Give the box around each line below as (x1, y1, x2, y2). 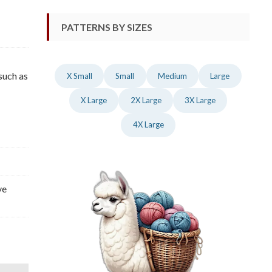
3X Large (185, 95, 216, 105)
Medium (157, 70, 187, 81)
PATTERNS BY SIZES (61, 21, 152, 33)
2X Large (130, 95, 161, 105)
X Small (66, 70, 92, 81)
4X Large (132, 120, 164, 130)
